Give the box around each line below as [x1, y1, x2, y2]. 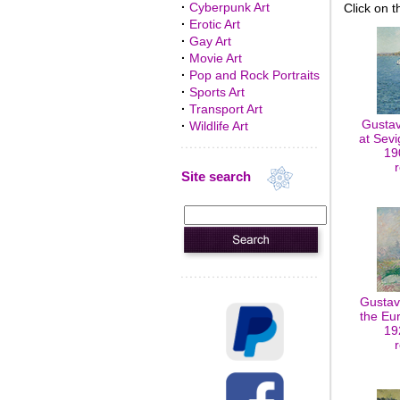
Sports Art [188, 85, 245, 99]
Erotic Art [188, 17, 240, 31]
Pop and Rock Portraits [188, 68, 320, 82]
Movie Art [188, 51, 242, 65]
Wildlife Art [188, 119, 248, 133]
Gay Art [188, 34, 231, 48]
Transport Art [188, 102, 262, 116]
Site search [180, 169, 265, 185]
